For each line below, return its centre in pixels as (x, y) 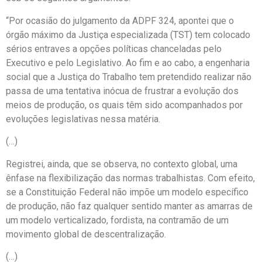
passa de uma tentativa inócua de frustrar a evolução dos (122, 91)
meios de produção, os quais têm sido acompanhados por (124, 105)
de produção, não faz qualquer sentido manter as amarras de (129, 206)
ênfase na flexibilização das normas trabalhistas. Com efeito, (130, 178)
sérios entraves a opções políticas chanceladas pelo (114, 49)
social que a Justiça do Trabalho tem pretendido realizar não (129, 77)
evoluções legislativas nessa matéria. (83, 119)
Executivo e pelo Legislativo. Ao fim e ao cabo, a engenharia (128, 63)
